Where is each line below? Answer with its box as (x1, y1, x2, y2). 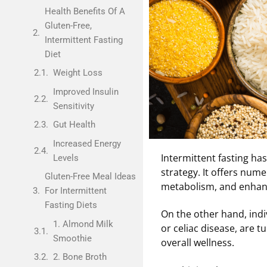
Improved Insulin (52, 86, 119, 97)
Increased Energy (52, 138, 121, 149)
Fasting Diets (45, 200, 97, 210)
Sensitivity (52, 100, 94, 111)
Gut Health (52, 119, 95, 130)
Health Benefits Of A (45, 5, 125, 17)
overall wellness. (161, 236, 234, 250)
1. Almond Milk (52, 218, 113, 229)
